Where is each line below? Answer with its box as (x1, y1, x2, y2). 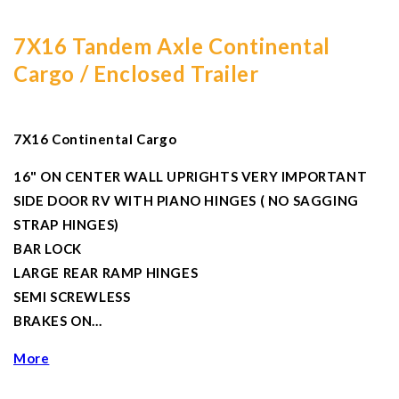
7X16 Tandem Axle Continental (13, 33, 330, 60)
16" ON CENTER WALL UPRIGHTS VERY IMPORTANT (13, 168, 368, 185)
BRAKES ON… (13, 313, 102, 330)
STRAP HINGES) (13, 216, 119, 233)
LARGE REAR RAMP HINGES (13, 265, 199, 281)
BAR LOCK (13, 240, 82, 257)
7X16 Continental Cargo (13, 131, 177, 148)
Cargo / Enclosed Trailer (13, 61, 259, 87)
